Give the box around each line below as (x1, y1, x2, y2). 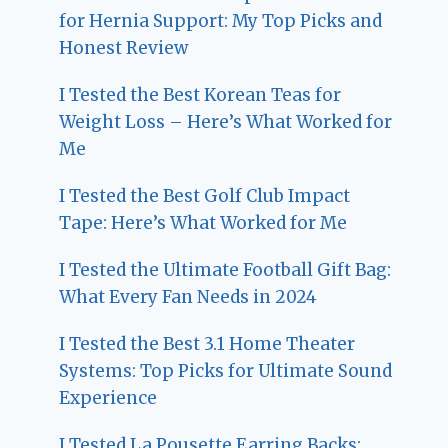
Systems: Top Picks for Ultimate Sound (59, 359, 393, 382)
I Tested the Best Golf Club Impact (59, 184, 351, 207)
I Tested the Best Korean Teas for (59, 83, 342, 106)
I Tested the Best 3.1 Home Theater (59, 332, 356, 355)
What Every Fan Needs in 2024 (59, 285, 318, 308)
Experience (59, 386, 158, 409)
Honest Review (59, 36, 189, 59)
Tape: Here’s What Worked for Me (59, 211, 348, 234)
